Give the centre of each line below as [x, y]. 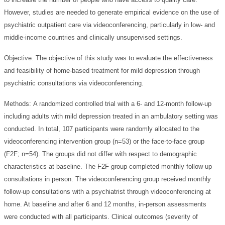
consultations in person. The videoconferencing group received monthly [107, 179]
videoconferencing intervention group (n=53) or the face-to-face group [104, 141]
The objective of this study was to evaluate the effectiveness [124, 58]
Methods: [19, 103]
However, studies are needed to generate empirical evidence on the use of [111, 12]
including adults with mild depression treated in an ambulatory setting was [111, 116]
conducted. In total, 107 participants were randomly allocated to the [102, 129]
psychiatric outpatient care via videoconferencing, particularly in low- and [109, 25]
